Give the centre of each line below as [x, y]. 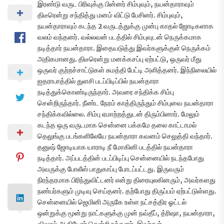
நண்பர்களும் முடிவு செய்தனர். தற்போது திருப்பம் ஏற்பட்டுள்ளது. [127, 191]
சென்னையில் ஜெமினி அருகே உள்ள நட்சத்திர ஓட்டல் [112, 202]
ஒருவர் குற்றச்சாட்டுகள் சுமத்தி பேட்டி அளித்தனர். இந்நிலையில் [127, 70]
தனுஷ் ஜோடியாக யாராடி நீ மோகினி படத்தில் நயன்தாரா [115, 147]
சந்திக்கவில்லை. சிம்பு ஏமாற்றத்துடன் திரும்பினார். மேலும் [118, 114]
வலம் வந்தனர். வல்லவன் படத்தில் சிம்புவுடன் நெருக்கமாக [119, 37]
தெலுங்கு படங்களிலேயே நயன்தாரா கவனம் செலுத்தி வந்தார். [125, 136]
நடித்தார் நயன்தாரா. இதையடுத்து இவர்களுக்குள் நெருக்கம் [124, 48]
